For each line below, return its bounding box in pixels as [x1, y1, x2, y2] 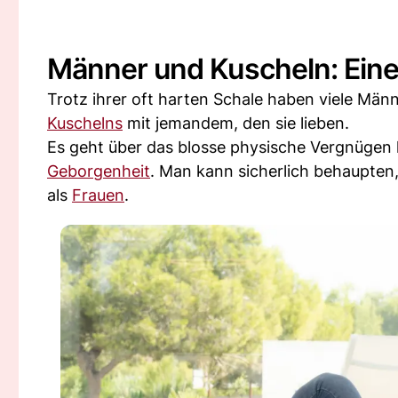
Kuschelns [47, 114, 123, 132]
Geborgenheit [47, 162, 150, 180]
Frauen [72, 186, 124, 204]
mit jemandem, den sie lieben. [123, 114, 349, 132]
